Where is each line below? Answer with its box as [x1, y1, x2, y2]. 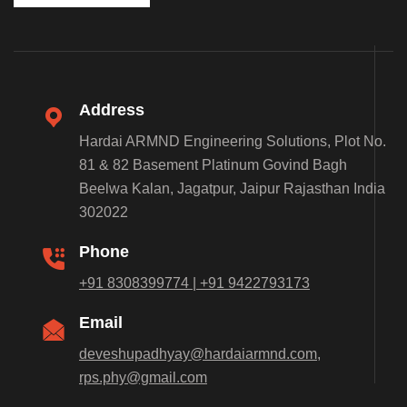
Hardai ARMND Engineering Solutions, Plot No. [79, 133, 386, 149]
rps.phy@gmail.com [79, 369, 207, 385]
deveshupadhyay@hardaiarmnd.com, [79, 345, 321, 362]
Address [79, 100, 144, 119]
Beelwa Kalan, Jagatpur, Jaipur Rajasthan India [79, 180, 385, 196]
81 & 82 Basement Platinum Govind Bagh [79, 156, 347, 173]
